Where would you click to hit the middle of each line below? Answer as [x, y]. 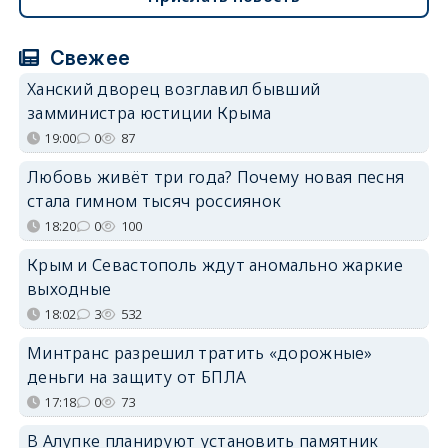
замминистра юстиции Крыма [149, 112]
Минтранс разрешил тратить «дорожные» [199, 352]
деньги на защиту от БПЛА [136, 376]
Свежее [87, 57]
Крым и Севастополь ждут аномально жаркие [214, 264]
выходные [69, 288]
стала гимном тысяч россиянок [154, 200]
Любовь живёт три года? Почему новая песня [215, 176]
